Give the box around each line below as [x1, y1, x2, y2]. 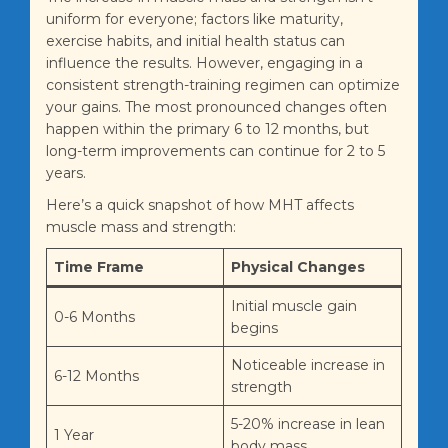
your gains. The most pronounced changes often [46, 98, 387, 117]
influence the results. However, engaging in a [46, 54, 363, 73]
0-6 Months [54, 308, 135, 327]
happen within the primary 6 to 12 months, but [46, 120, 369, 139]
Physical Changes [231, 258, 365, 277]
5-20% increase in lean [231, 415, 385, 434]
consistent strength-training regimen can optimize [46, 76, 400, 95]
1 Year [54, 426, 94, 445]
